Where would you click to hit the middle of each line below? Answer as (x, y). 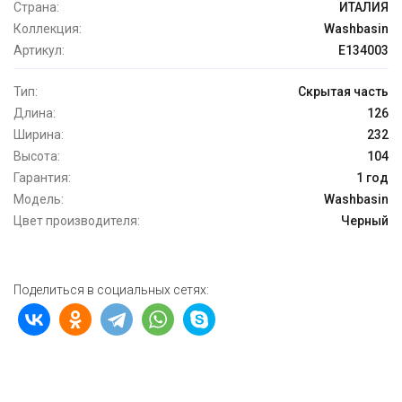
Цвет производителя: (77, 221)
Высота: (37, 157)
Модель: (39, 200)
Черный (365, 221)
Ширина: (39, 135)
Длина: (35, 114)
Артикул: (39, 51)
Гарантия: (42, 178)
